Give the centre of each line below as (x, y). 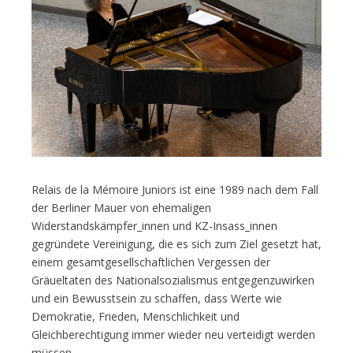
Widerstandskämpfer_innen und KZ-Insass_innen (154, 226)
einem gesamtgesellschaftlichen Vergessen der (151, 262)
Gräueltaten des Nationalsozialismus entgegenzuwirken (173, 281)
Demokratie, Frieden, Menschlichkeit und (136, 317)
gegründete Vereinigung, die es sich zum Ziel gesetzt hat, (176, 244)
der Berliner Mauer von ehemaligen (121, 208)
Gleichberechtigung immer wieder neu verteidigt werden (173, 335)
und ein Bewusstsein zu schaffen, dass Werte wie (157, 299)
